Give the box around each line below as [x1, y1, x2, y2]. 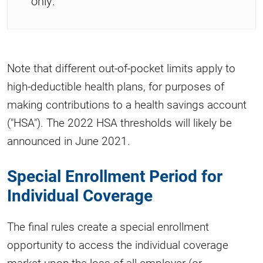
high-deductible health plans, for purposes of [7, 79, 224, 94]
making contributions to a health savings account [7, 97, 247, 112]
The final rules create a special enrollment [7, 218, 209, 234]
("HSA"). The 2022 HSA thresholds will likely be [7, 115, 232, 130]
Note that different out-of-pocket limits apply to [7, 60, 235, 76]
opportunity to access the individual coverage [7, 237, 228, 252]
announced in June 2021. [7, 133, 130, 149]
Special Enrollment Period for [7, 164, 222, 187]
